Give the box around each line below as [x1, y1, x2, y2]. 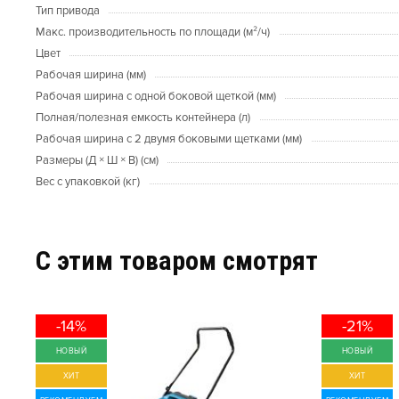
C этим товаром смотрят [36, 245, 318, 277]
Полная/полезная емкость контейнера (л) [36, 110, 250, 126]
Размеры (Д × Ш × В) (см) [36, 153, 159, 168]
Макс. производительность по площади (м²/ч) [36, 25, 270, 40]
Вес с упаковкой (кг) [36, 175, 140, 190]
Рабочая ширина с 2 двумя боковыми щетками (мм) [36, 132, 302, 147]
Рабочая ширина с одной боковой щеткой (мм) [36, 89, 276, 104]
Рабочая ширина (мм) [36, 68, 146, 83]
